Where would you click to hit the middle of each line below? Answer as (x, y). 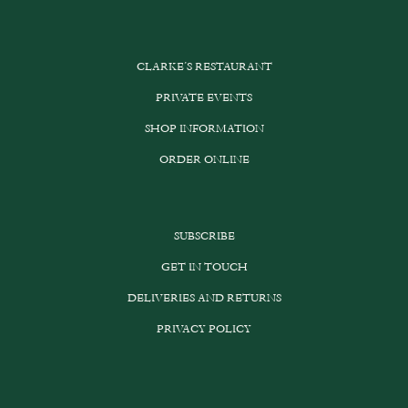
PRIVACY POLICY (204, 329)
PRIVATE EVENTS (204, 98)
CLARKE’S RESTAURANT (204, 67)
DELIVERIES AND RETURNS (204, 298)
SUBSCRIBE (204, 236)
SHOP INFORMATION (204, 129)
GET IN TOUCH (204, 267)
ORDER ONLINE (204, 160)
